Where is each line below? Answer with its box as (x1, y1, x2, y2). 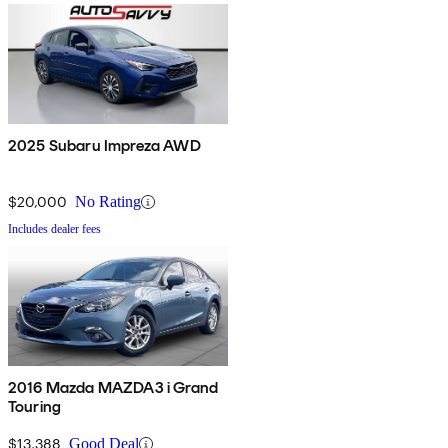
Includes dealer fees (8, 222, 101, 237)
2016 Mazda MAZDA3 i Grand (8, 378, 218, 398)
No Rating (75, 193, 141, 211)
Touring (8, 397, 62, 417)
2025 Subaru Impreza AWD (8, 136, 201, 156)
